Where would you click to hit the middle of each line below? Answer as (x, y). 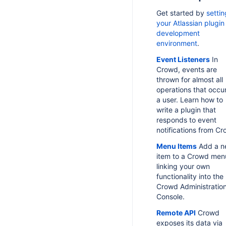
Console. (171, 196)
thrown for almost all (190, 79)
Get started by (181, 13)
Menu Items (177, 146)
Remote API (176, 213)
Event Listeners (183, 59)
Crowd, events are (187, 69)
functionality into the (190, 176)
